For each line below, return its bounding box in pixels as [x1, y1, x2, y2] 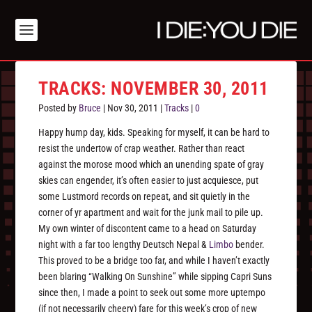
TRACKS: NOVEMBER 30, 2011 [38, 78, 269, 100]
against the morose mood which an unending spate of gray [38, 159, 265, 171]
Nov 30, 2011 [107, 102, 159, 114]
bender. [233, 239, 265, 251]
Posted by [38, 102, 79, 114]
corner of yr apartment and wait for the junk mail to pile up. [38, 207, 264, 219]
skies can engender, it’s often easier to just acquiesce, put [38, 175, 259, 187]
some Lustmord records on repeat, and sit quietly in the [38, 191, 251, 203]
